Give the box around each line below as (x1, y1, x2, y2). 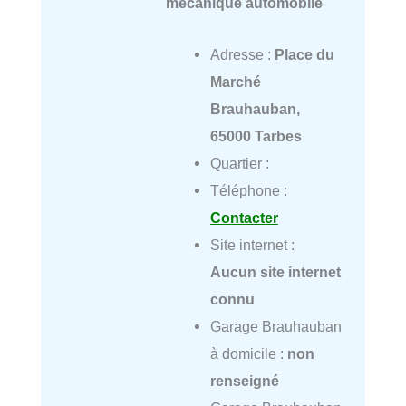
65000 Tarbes (209, 127, 302, 144)
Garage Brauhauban (209, 317, 342, 334)
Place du (274, 45, 334, 63)
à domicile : (209, 344, 287, 362)
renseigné (209, 372, 279, 389)
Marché (209, 72, 261, 90)
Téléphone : (209, 181, 287, 198)
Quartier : (209, 154, 269, 171)
